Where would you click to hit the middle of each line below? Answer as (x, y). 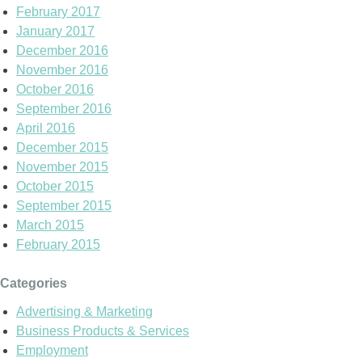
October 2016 (55, 90)
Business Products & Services (103, 331)
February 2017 (58, 12)
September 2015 (64, 206)
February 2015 (58, 245)
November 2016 (62, 70)
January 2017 (55, 32)
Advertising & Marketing (84, 312)
